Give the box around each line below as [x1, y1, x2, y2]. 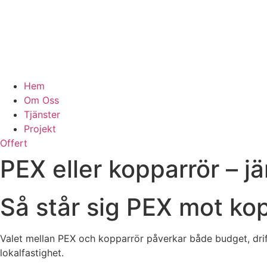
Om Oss [24, 94, 59, 106]
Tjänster [24, 108, 60, 120]
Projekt [24, 123, 56, 135]
